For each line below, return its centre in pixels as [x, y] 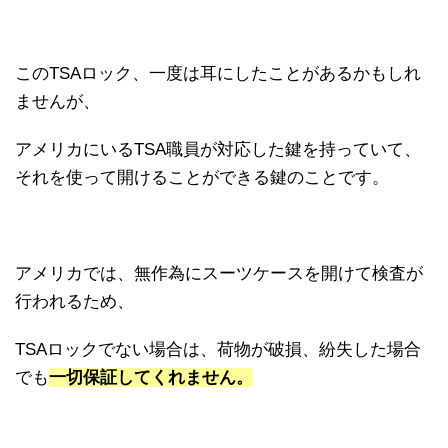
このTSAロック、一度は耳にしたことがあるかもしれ [218, 73]
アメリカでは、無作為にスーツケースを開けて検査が [219, 273]
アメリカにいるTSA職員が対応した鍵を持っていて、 [218, 149]
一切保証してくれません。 [151, 377]
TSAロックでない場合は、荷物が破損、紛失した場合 [218, 349]
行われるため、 [74, 301]
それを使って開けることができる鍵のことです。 [202, 177]
